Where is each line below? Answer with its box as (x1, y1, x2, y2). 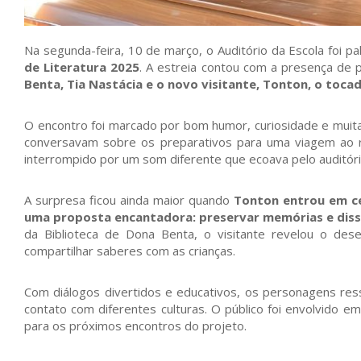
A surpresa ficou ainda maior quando (24, 191, 234, 208)
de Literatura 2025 (24, 58, 140, 75)
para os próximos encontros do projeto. (24, 317, 247, 334)
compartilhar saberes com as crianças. (24, 242, 235, 259)
